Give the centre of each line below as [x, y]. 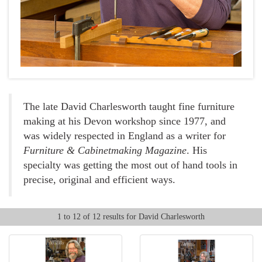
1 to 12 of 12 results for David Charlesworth [131, 217]
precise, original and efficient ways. [99, 180]
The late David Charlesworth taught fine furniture [129, 106]
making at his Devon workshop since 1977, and [125, 121]
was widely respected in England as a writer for [125, 136]
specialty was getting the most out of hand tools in [130, 165]
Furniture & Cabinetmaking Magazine [105, 150]
